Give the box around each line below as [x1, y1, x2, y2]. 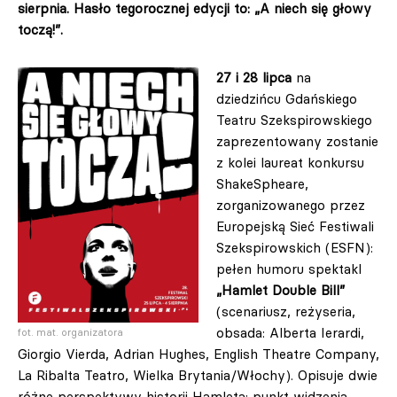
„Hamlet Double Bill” [216, 282, 345, 299]
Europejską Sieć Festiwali [216, 218, 374, 235]
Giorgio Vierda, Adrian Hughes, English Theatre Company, [18, 346, 379, 362]
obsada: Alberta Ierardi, [216, 324, 364, 341]
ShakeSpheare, [216, 175, 308, 192]
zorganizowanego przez [216, 197, 365, 214]
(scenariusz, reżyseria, [216, 303, 355, 320]
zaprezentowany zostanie [216, 133, 378, 150]
